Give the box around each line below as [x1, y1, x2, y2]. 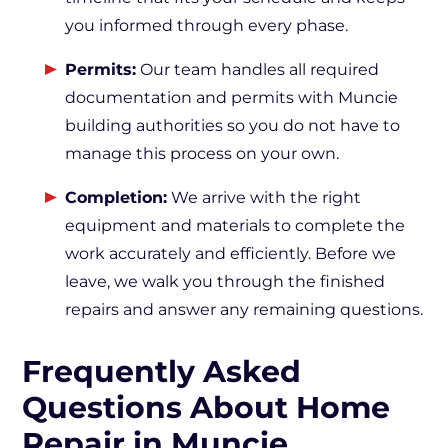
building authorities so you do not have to [65, 116, 400, 135]
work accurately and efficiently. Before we [65, 244, 396, 263]
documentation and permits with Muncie [65, 88, 398, 107]
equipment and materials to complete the [65, 216, 405, 235]
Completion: [65, 188, 167, 207]
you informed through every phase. [65, 16, 348, 35]
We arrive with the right [167, 188, 361, 207]
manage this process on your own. [65, 144, 339, 163]
